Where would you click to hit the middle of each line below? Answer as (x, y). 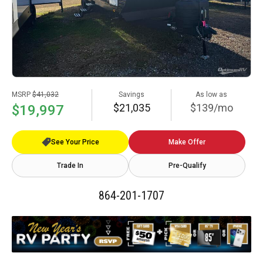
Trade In (70, 165)
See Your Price (75, 142)
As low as (211, 94)
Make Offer (187, 142)
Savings (131, 94)
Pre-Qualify (187, 165)
